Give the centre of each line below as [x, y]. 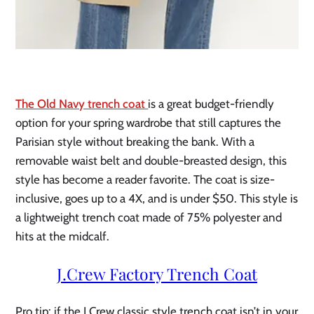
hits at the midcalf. [63, 236]
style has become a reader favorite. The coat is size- [145, 179]
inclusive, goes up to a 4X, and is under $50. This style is [157, 198]
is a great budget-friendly [211, 103]
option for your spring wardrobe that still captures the [149, 122]
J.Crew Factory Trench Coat [157, 273]
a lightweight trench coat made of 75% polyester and [149, 217]
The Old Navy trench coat [82, 103]
